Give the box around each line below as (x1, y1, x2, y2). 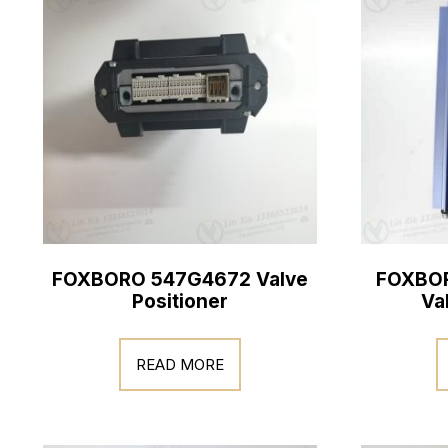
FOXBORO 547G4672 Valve (51, 268, 308, 291)
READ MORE (135, 354, 224, 374)
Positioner (131, 290, 228, 313)
